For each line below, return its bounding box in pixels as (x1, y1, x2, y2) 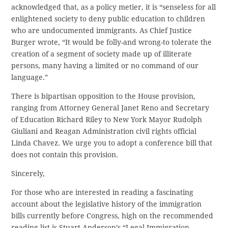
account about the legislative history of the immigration (11, 200, 202, 209)
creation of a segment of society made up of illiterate (11, 50, 192, 59)
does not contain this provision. (11, 151, 119, 159)
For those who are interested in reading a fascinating (11, 188, 194, 197)
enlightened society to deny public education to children (11, 15, 206, 23)
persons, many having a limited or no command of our (11, 62, 199, 70)
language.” (11, 73, 48, 82)
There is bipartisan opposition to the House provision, (11, 92, 196, 101)
